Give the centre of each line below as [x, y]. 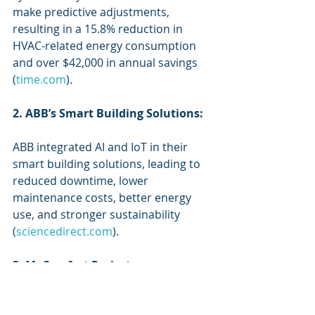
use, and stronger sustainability [98, 214]
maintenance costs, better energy [103, 198]
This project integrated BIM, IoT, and [109, 299]
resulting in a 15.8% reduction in [99, 29]
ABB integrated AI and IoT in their [102, 147]
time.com [41, 79]
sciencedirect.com [64, 231]
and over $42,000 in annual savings [107, 63]
